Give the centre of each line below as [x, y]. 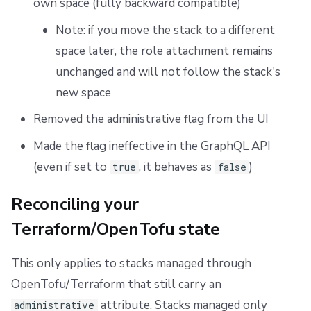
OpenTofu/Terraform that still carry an [116, 284]
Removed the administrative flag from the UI [151, 119]
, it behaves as [177, 167]
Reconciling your [75, 204]
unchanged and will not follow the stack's [168, 72]
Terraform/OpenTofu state [116, 229]
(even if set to [71, 167]
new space [83, 92]
